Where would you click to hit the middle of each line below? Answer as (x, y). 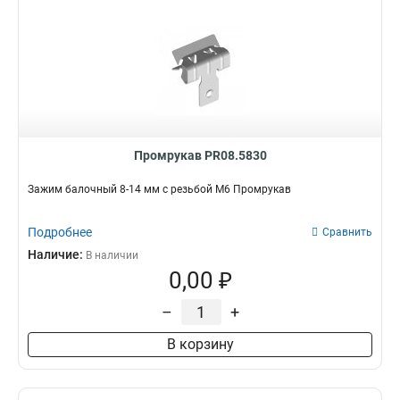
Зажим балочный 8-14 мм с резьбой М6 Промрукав (159, 189)
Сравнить (347, 232)
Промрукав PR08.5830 (200, 155)
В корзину (200, 344)
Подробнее (60, 232)
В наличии (112, 255)
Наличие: (57, 254)
